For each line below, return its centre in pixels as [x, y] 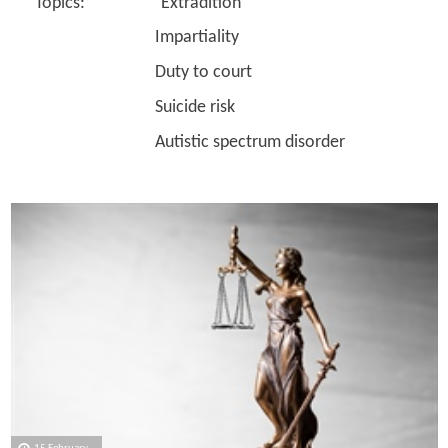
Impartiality [136, 38]
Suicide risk [134, 107]
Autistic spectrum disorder [189, 142]
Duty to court [143, 73]
